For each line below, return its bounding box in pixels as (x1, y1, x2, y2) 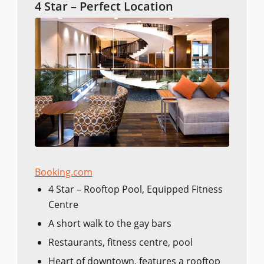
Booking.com (34, 166, 93, 179)
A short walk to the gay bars (48, 217, 171, 230)
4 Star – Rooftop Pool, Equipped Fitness (48, 183, 223, 196)
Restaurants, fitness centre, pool (48, 236, 193, 249)
